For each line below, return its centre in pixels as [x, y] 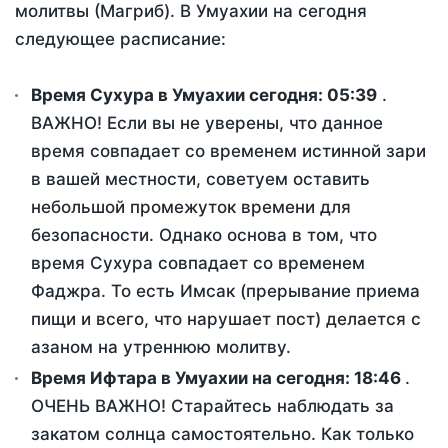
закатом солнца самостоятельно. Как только [222, 434]
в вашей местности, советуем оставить [200, 179]
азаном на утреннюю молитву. [161, 347]
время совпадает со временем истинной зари [228, 151]
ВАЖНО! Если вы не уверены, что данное [207, 123]
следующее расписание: [120, 39]
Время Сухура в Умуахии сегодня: [179, 95]
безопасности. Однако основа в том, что [204, 235]
